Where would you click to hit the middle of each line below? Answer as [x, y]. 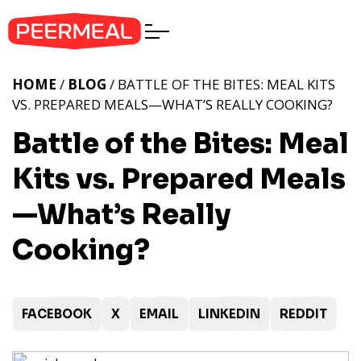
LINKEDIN [229, 314]
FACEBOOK [57, 314]
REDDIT [303, 314]
